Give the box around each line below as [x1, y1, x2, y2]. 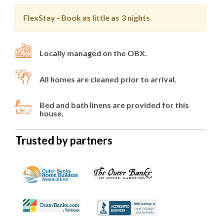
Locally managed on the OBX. [39, 48, 147, 58]
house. [39, 109, 64, 118]
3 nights [121, 13, 150, 22]
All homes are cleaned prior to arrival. [39, 74, 177, 84]
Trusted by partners [15, 134, 112, 147]
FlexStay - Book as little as [23, 13, 119, 22]
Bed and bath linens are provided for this [39, 100, 189, 110]
